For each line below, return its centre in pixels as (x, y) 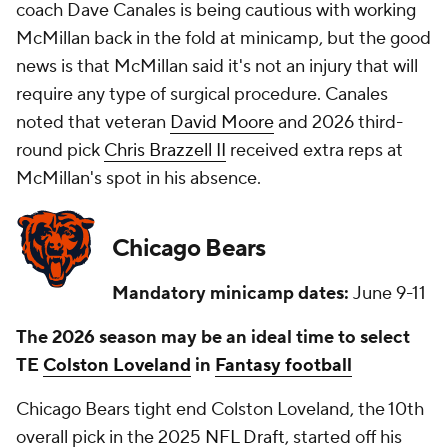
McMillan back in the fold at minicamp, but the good (223, 38)
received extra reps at (314, 150)
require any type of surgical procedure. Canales (202, 94)
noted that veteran (93, 122)
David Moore (222, 122)
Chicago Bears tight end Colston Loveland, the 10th (220, 409)
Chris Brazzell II (165, 150)
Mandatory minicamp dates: (230, 293)
